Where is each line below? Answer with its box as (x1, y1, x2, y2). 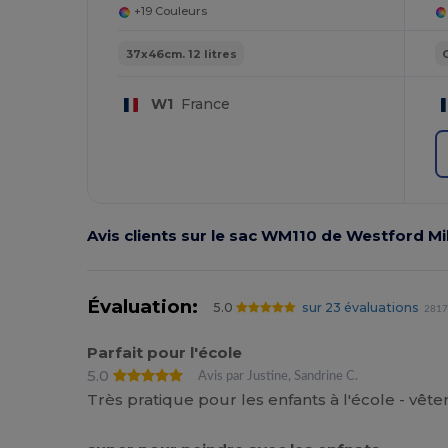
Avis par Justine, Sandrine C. (198, 369, 359, 382)
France (172, 95, 230, 114)
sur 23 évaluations (301, 299, 419, 315)
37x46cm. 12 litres (125, 46, 237, 61)
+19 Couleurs (133, 4, 207, 19)
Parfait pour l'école (87, 342, 243, 362)
